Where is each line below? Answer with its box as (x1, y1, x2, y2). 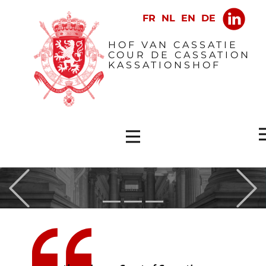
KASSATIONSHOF (108, 59, 221, 71)
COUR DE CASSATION (108, 49, 251, 61)
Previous (38, 169, 77, 182)
